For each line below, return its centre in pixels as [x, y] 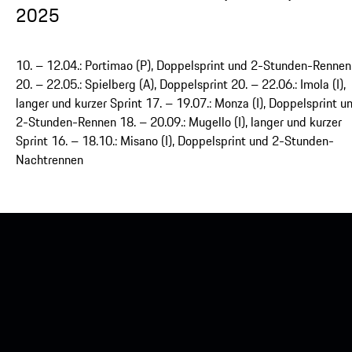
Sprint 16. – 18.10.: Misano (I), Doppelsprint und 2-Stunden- [175, 140]
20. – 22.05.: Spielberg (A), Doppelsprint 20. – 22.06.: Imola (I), [181, 84]
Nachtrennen [49, 159]
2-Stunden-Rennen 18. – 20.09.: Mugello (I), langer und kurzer [179, 121]
